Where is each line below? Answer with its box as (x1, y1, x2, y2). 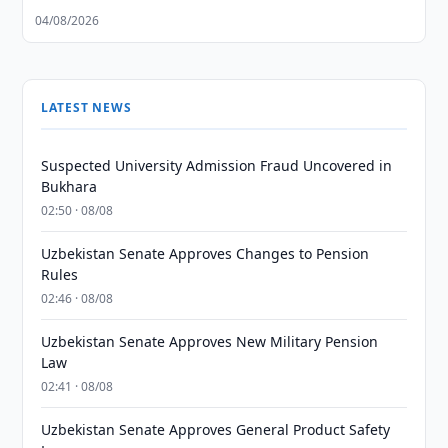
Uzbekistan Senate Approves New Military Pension (41, 332, 379, 351)
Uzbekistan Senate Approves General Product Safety (41, 420, 391, 439)
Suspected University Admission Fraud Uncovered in (41, 156, 393, 175)
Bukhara (41, 177, 98, 196)
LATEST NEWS (41, 99, 132, 116)
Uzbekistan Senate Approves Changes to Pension (41, 244, 370, 263)
